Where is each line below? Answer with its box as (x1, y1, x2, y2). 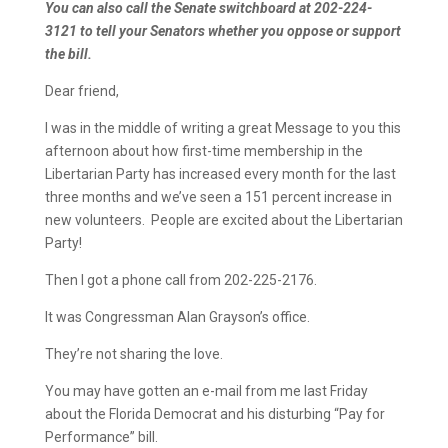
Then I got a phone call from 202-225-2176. (44, 272, 317, 288)
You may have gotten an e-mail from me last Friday (44, 383, 368, 399)
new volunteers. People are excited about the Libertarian (44, 212, 403, 228)
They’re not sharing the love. (44, 346, 223, 362)
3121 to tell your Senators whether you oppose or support (44, 23, 401, 39)
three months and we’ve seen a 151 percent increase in (44, 189, 392, 205)
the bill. (44, 46, 92, 62)
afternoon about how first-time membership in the (44, 143, 363, 159)
